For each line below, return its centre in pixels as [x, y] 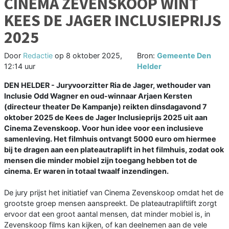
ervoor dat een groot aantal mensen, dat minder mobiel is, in [107, 214]
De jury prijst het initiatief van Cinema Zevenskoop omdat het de [114, 193]
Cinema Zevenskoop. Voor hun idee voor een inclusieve [104, 128]
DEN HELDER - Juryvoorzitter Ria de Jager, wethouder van [107, 85]
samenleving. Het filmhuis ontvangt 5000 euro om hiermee [110, 139]
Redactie [38, 56]
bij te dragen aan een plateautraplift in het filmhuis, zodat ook [114, 150]
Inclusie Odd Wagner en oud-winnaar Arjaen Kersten [98, 96]
